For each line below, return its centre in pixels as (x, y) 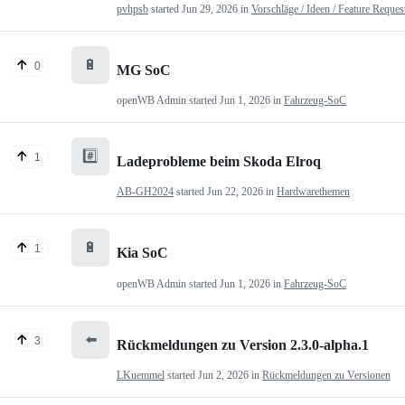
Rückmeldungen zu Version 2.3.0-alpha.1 (243, 344)
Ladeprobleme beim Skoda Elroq (219, 162)
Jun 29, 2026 (210, 9)
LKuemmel (141, 375)
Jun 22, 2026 (235, 192)
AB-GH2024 (145, 192)
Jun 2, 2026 (223, 375)
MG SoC (144, 70)
